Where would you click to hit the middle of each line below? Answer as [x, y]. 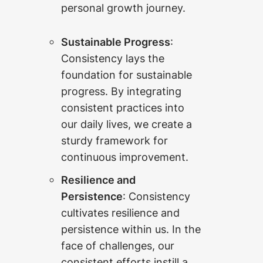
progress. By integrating [121, 91]
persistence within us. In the [131, 229]
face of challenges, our [118, 246]
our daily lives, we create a [127, 124]
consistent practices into [123, 108]
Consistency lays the [113, 58]
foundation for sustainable [127, 75]
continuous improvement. [125, 157]
